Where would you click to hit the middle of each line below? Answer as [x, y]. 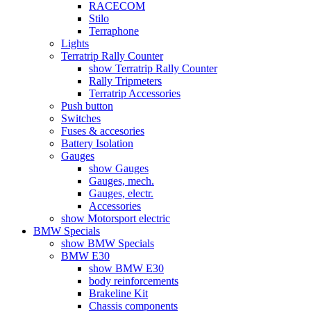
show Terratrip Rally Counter [153, 68]
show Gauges [119, 168]
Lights [75, 43]
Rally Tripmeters [125, 81]
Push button [87, 106]
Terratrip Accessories [135, 93]
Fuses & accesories [103, 131]
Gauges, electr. [121, 193]
